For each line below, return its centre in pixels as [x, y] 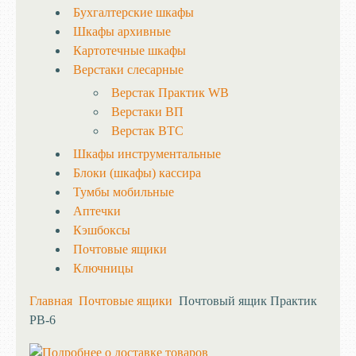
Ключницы [103, 268]
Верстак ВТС [147, 131]
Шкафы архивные [122, 31]
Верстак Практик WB [170, 93]
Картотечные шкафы [130, 50]
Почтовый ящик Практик [248, 301]
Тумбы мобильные [124, 192]
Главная [51, 301]
